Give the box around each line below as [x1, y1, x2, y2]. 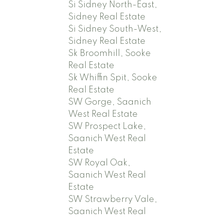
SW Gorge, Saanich [68, 97, 152, 107]
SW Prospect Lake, [68, 122, 146, 131]
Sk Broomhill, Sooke [68, 49, 151, 58]
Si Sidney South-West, [68, 24, 162, 34]
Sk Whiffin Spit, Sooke [68, 73, 158, 82]
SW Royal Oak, [68, 158, 131, 167]
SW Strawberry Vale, [68, 195, 158, 204]
